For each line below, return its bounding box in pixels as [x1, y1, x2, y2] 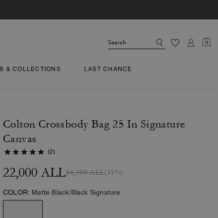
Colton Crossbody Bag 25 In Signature [3, 118, 185, 130]
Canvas [3, 132, 37, 145]
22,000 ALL [3, 165, 66, 180]
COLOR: [3, 188, 30, 196]
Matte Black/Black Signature [32, 188, 121, 196]
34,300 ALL [66, 168, 104, 177]
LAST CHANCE [84, 66, 132, 73]
